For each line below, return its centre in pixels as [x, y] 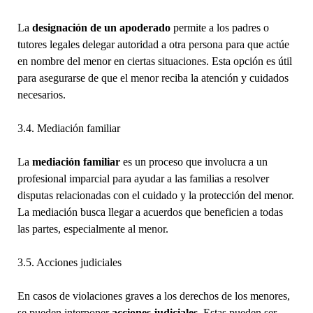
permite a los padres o [219, 27]
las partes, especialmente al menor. [93, 228]
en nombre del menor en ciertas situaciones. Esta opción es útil [154, 61]
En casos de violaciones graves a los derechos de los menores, [153, 296]
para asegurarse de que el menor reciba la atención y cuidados [153, 78]
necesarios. [41, 94]
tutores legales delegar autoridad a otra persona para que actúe [153, 44]
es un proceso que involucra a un [194, 161]
